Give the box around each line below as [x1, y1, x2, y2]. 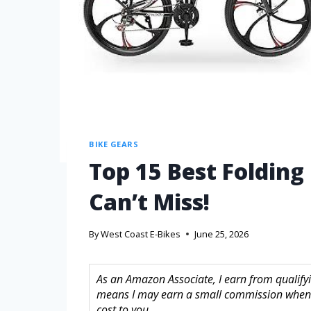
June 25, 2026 [194, 227, 249, 240]
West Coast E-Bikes [101, 227, 181, 240]
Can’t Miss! [89, 186, 210, 217]
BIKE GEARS [89, 139, 139, 150]
